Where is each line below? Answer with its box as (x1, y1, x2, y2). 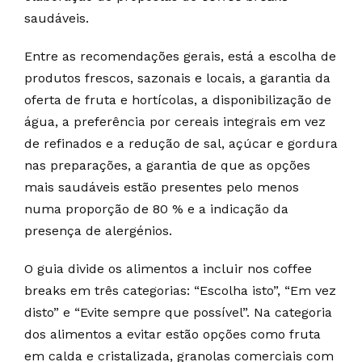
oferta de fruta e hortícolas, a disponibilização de (24, 92, 331, 107)
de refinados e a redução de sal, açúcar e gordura (24, 136, 338, 151)
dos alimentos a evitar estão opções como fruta (24, 326, 321, 342)
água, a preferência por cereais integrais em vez (24, 114, 326, 129)
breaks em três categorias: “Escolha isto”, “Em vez (24, 283, 336, 298)
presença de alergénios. (24, 223, 172, 238)
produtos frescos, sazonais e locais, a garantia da (24, 70, 330, 86)
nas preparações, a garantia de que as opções (24, 158, 310, 173)
